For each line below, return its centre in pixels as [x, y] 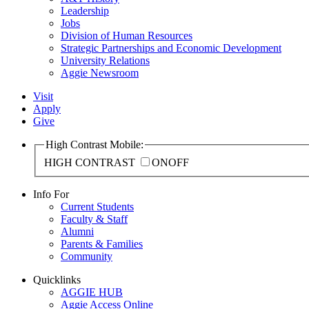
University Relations [105, 61]
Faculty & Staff [94, 219]
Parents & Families [102, 244]
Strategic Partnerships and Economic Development [171, 48]
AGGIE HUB [92, 292]
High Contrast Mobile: [94, 145]
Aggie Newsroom [100, 73]
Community [87, 256]
